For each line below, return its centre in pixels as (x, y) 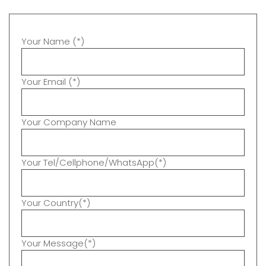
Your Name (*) (53, 41)
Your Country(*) (56, 202)
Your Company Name (69, 122)
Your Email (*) (51, 81)
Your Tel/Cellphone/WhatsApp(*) (94, 162)
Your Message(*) (58, 243)
